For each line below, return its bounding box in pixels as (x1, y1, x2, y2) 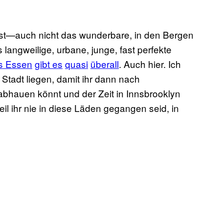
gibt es (35, 57, 63, 71)
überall (90, 57, 119, 71)
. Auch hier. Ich (119, 57, 181, 71)
